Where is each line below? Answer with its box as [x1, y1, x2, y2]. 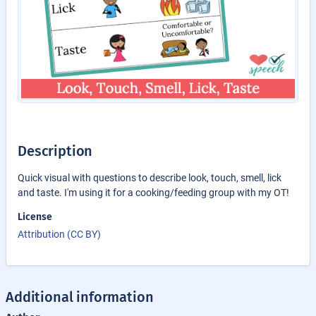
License [18, 210, 52, 223]
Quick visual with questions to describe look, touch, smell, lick [18, 171, 281, 183]
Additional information [6, 288, 154, 305]
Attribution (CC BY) [18, 228, 101, 240]
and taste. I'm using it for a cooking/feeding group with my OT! [18, 186, 289, 198]
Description [18, 142, 93, 159]
